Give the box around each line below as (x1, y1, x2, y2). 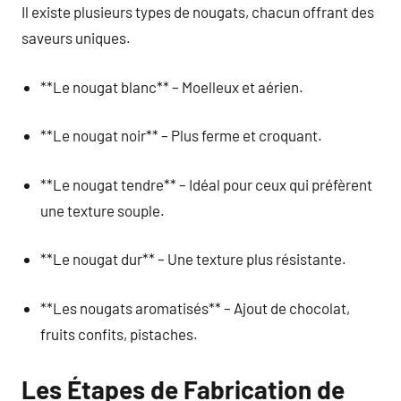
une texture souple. (40, 200, 166, 219)
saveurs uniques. (21, 29, 131, 47)
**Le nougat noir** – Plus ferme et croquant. (40, 126, 323, 144)
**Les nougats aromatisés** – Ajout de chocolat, (40, 298, 351, 317)
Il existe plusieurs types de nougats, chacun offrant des (21, 3, 374, 21)
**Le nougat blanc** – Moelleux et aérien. (40, 77, 304, 96)
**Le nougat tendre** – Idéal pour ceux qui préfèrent (40, 175, 373, 193)
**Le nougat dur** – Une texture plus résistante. (40, 250, 347, 268)
